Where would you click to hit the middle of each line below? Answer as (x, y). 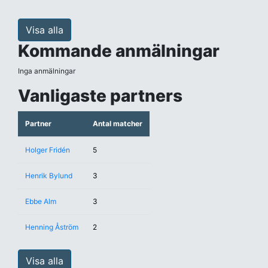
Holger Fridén (48, 150)
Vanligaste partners (100, 96)
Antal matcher (118, 124)
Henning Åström (52, 227)
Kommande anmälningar (119, 51)
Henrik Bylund (49, 176)
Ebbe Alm (41, 201)
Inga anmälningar (47, 71)
